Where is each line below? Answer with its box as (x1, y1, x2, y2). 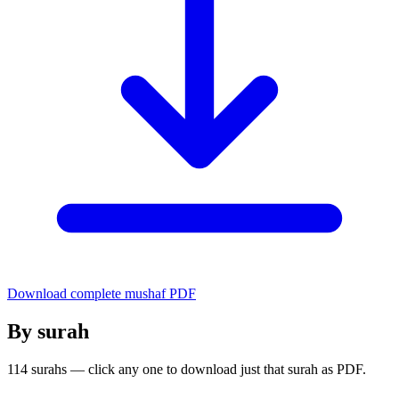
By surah (7, 319, 89, 343)
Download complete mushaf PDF (7, 285, 196, 301)
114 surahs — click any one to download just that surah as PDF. (7, 361, 366, 377)
